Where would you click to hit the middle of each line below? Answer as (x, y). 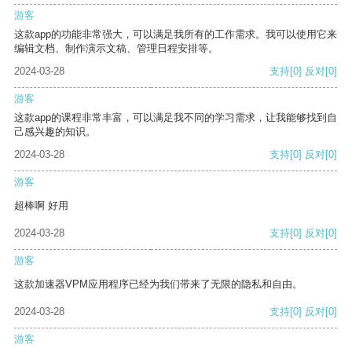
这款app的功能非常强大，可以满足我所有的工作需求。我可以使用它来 (176, 35)
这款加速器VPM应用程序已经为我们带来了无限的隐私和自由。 (158, 284)
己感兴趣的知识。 (55, 132)
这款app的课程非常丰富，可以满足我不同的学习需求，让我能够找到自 (176, 118)
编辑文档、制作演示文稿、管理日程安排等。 (116, 49)
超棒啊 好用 (41, 206)
